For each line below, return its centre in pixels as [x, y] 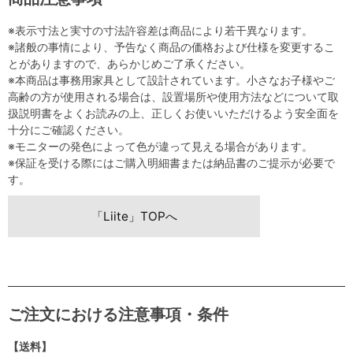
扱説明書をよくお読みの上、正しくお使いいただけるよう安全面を [173, 113]
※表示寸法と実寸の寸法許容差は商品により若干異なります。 [160, 31]
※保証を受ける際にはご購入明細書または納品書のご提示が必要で [171, 163]
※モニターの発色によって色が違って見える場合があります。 [160, 147]
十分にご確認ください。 [69, 130]
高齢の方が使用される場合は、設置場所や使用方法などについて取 [173, 97]
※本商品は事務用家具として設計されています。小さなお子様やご [171, 80]
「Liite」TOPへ [134, 217]
